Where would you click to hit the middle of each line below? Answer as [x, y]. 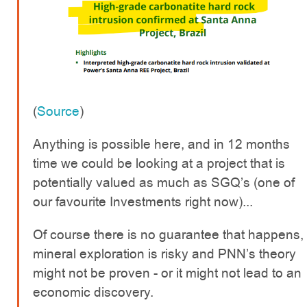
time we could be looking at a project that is [159, 163]
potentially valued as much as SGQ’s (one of [164, 182]
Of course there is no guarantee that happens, [168, 234]
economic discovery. [93, 292]
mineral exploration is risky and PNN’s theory [164, 254]
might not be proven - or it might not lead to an [167, 273]
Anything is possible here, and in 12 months [161, 144]
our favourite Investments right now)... [143, 201]
